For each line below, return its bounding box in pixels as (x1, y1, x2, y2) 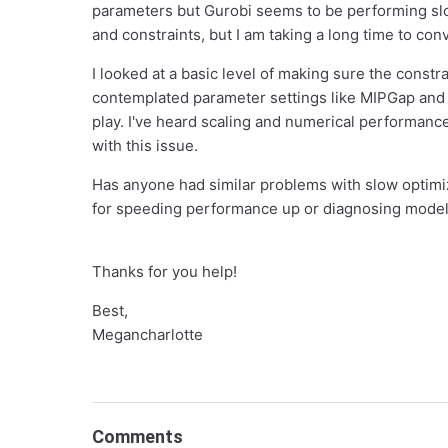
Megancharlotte (92, 325, 203, 344)
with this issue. (92, 136, 198, 155)
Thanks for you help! (92, 262, 237, 281)
